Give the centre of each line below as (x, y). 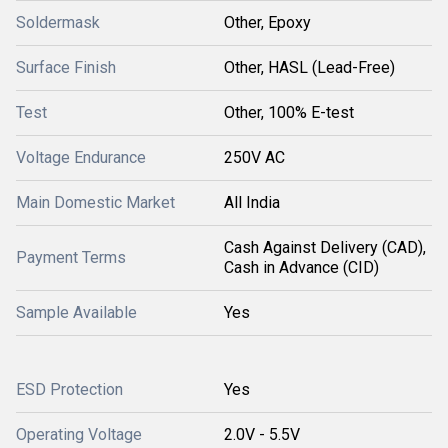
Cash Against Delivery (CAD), (325, 247)
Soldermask (58, 22)
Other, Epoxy (267, 22)
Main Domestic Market (95, 202)
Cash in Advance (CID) (301, 267)
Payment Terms (71, 257)
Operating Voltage (79, 434)
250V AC (254, 157)
